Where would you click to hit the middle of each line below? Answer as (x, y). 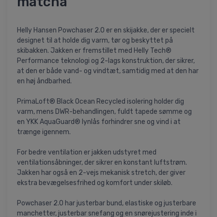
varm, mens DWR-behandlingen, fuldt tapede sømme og (104, 112)
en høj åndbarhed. (44, 81)
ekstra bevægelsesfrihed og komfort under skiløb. (95, 183)
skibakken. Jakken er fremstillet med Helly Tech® (94, 51)
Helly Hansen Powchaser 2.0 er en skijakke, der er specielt (106, 31)
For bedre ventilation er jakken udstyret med (87, 153)
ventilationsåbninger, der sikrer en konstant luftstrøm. (102, 163)
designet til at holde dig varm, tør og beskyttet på (95, 41)
